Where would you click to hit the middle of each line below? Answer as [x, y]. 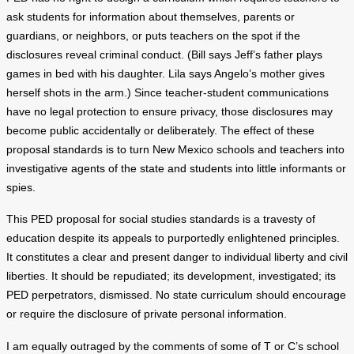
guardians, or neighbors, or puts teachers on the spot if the [153, 36]
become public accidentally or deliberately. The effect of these [160, 130]
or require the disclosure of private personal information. [147, 314]
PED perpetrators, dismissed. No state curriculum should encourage [176, 296]
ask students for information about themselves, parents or [151, 17]
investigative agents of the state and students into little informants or [176, 168]
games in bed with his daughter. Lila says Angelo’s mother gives [166, 73]
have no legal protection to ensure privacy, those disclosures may [169, 111]
